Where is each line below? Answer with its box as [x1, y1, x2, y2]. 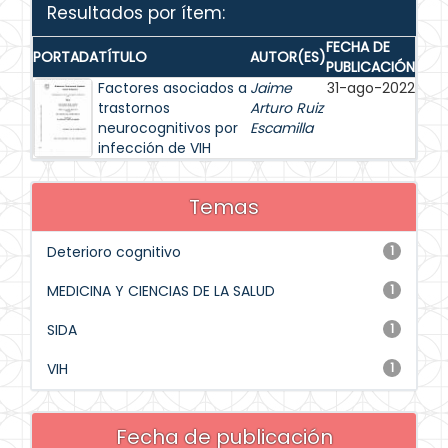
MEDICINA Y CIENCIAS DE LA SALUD [47, 281, 275, 301]
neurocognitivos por [98, 118, 238, 138]
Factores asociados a [98, 78, 247, 98]
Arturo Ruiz [250, 98, 323, 118]
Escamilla [250, 118, 313, 138]
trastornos [98, 98, 170, 118]
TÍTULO [98, 47, 147, 67]
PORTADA [33, 47, 98, 67]
